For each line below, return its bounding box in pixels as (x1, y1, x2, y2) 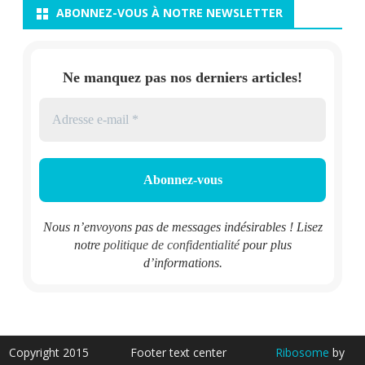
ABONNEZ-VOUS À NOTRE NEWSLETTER (56, 4, 283, 20)
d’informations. (143, 256, 222, 270)
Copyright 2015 (9, 345, 90, 361)
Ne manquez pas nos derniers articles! (63, 68, 302, 86)
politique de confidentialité (103, 238, 240, 253)
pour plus (239, 238, 292, 253)
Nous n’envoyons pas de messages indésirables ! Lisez (42, 220, 323, 235)
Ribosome (275, 345, 329, 361)
